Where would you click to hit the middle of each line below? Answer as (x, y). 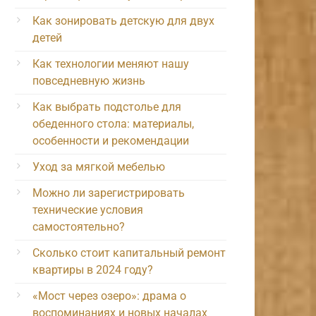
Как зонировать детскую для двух (123, 20)
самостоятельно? (79, 226)
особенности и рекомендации (111, 140)
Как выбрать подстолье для (107, 107)
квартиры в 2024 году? (93, 269)
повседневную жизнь (89, 80)
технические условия (88, 209)
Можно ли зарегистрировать (109, 193)
